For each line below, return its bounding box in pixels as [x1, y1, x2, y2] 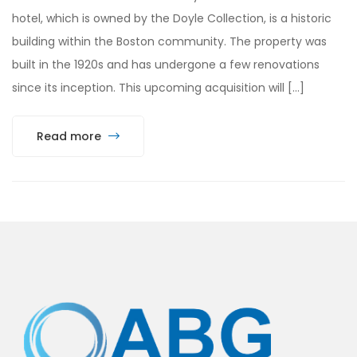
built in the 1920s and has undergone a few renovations [12, 57, 320, 73]
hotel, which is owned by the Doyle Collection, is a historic [12, 10, 331, 26]
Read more [37, 128, 104, 144]
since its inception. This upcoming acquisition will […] [12, 80, 304, 96]
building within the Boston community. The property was [12, 33, 327, 49]
